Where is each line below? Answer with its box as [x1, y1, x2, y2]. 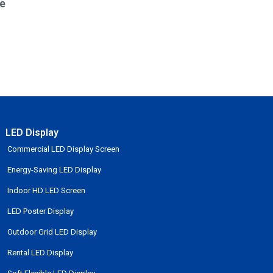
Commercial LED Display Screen [7, 144, 120, 154]
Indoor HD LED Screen [7, 186, 86, 196]
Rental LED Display [7, 248, 74, 258]
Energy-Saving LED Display [7, 165, 102, 175]
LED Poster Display [7, 207, 74, 216]
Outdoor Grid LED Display [7, 227, 97, 237]
